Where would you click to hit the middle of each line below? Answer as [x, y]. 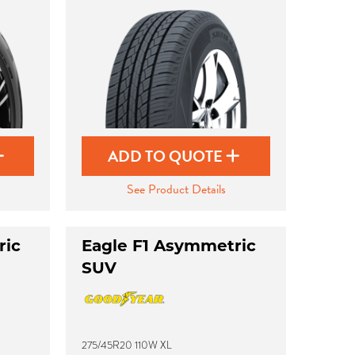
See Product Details [176, 189]
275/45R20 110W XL [127, 345]
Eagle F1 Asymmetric [169, 246]
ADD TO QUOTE [167, 156]
